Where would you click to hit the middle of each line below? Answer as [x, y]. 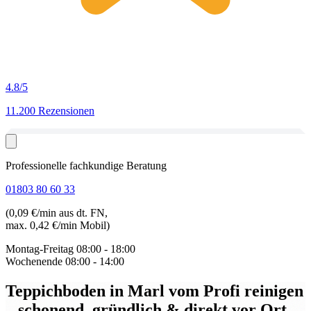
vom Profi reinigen [236, 291]
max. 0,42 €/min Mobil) [58, 225]
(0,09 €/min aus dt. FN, [57, 213]
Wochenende [34, 261]
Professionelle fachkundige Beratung [86, 166]
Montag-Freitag [40, 249]
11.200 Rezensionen [50, 111]
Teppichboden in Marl [87, 291]
